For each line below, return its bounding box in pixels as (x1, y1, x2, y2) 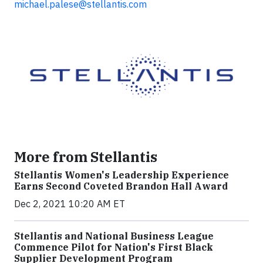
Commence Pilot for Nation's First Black (14, 241, 213, 253)
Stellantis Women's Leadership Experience (14, 168, 229, 181)
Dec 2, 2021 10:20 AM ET (14, 197, 125, 210)
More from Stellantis (14, 147, 157, 166)
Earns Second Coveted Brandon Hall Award (14, 180, 228, 192)
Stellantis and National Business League (14, 230, 214, 242)
